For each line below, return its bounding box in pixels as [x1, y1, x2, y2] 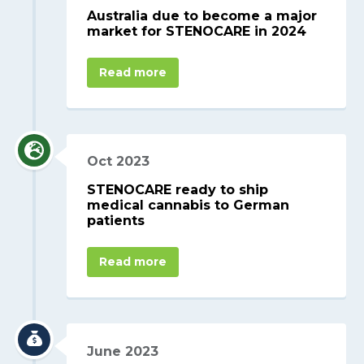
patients [87, 213, 145, 229]
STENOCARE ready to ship [87, 182, 269, 198]
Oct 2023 [87, 154, 150, 170]
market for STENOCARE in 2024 [87, 23, 307, 39]
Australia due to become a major [87, 7, 318, 24]
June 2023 [87, 343, 159, 359]
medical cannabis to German [87, 197, 290, 214]
